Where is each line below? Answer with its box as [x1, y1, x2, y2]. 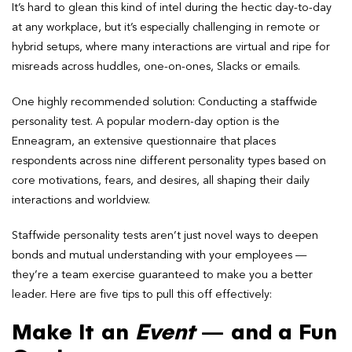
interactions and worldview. [12, 194, 150, 206]
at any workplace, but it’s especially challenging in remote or [12, 21, 320, 33]
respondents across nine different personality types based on [12, 155, 326, 167]
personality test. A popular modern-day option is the [12, 115, 280, 127]
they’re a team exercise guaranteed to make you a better [12, 269, 313, 280]
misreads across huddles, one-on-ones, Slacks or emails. [12, 60, 300, 72]
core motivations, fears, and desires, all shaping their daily [12, 174, 310, 186]
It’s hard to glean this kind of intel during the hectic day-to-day [12, 2, 332, 13]
